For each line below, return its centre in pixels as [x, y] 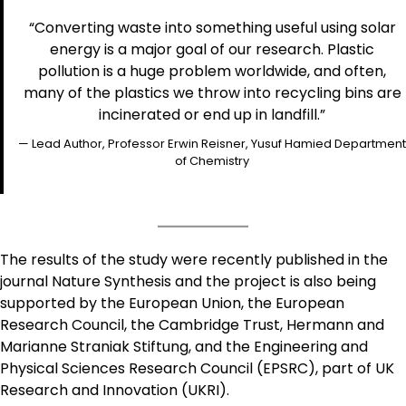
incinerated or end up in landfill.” [212, 114]
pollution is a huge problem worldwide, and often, [212, 71]
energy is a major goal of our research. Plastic [212, 49]
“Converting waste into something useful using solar [212, 27]
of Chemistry [212, 160]
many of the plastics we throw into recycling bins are [212, 92]
